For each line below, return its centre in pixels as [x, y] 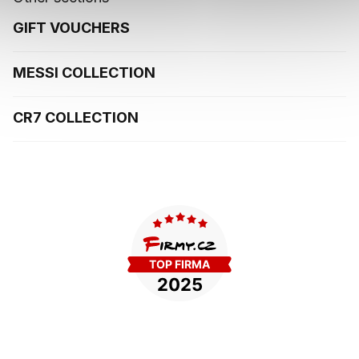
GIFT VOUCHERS [71, 28]
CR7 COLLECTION [76, 118]
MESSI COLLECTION [84, 73]
